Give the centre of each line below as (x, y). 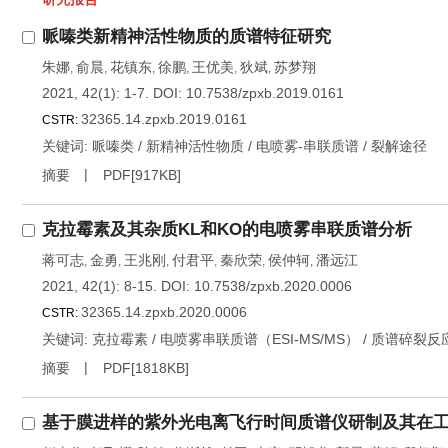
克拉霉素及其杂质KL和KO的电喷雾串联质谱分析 (227, 229)
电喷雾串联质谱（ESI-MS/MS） (259, 339)
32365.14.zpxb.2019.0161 (164, 119)
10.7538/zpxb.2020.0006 (273, 286)
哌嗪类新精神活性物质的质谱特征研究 (186, 36)
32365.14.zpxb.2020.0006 (164, 312)
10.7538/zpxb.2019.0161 (265, 93)
